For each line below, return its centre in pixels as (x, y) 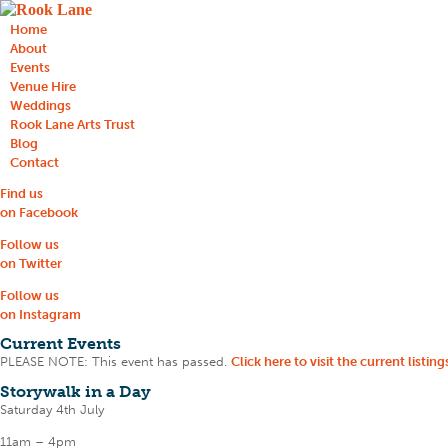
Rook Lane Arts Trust (72, 124)
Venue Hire (43, 86)
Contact (34, 162)
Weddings (40, 105)
